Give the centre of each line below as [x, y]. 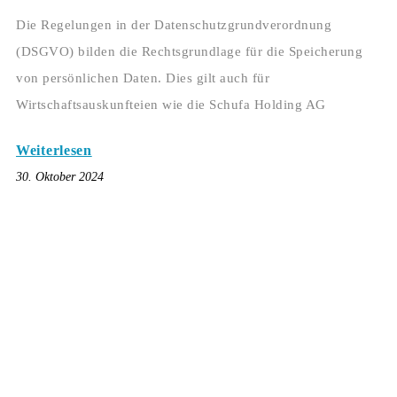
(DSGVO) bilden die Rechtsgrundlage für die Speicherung [189, 52]
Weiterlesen [54, 151]
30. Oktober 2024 [60, 177]
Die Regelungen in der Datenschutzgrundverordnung [174, 25]
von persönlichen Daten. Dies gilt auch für [143, 78]
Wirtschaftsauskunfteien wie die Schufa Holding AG [171, 105]
